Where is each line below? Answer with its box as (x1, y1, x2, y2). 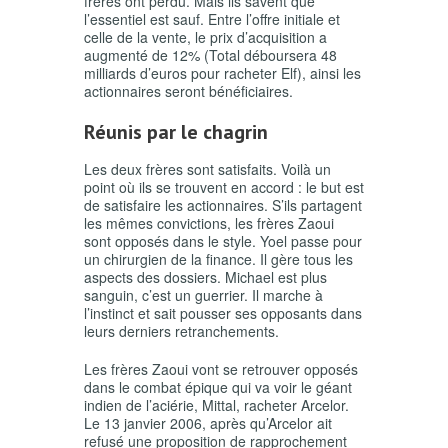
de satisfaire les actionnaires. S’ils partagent (84, 195, 362, 216)
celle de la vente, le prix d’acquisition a (84, 27, 327, 48)
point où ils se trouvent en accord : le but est (84, 177, 364, 198)
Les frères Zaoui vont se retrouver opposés (84, 359, 358, 380)
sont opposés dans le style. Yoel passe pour (84, 231, 362, 252)
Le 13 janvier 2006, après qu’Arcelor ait (84, 413, 332, 434)
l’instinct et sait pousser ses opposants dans (84, 303, 362, 324)
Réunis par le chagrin (84, 119, 268, 146)
